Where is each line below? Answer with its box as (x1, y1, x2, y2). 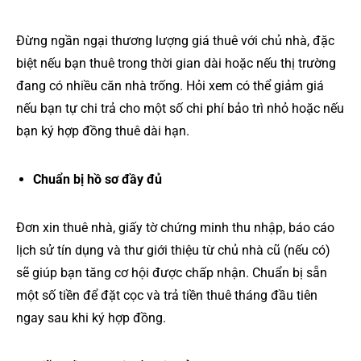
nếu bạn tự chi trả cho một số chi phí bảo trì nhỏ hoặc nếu (16, 100, 344, 116)
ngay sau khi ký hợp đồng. (16, 309, 166, 326)
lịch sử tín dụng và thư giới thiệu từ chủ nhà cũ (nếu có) (16, 242, 330, 258)
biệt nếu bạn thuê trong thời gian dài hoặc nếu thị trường (16, 55, 336, 71)
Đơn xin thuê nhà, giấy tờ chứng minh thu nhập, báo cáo (16, 219, 334, 235)
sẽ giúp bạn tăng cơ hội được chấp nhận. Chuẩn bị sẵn (16, 264, 327, 280)
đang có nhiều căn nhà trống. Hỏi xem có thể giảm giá (16, 77, 324, 93)
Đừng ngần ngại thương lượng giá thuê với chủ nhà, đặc (16, 32, 334, 48)
